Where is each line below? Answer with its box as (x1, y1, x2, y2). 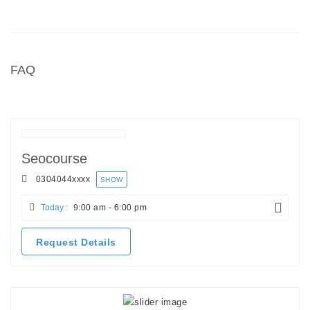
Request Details (36, 236, 116, 248)
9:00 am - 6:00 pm (71, 202, 147, 212)
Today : (41, 202, 68, 212)
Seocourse (21, 150, 87, 166)
